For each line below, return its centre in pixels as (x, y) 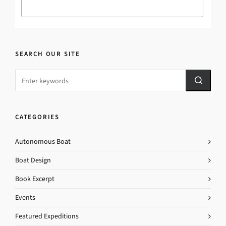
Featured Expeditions (47, 216)
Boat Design (33, 160)
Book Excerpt (35, 179)
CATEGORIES (37, 117)
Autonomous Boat (43, 141)
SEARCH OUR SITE (48, 53)
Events (25, 197)
